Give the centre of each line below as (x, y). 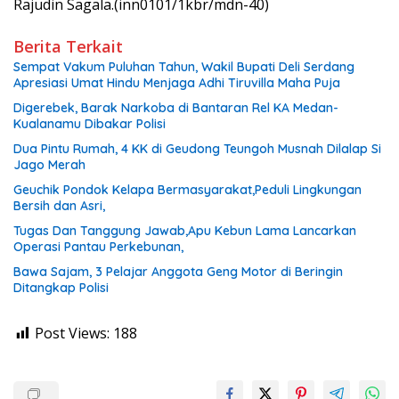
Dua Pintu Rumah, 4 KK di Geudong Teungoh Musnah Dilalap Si (197, 149)
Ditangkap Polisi (61, 288)
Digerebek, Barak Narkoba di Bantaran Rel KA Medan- (176, 108)
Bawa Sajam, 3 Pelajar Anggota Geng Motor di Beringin (178, 272)
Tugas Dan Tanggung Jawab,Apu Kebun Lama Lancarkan (185, 231)
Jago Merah (49, 165)
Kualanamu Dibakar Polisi (90, 124)
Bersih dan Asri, (61, 206)
